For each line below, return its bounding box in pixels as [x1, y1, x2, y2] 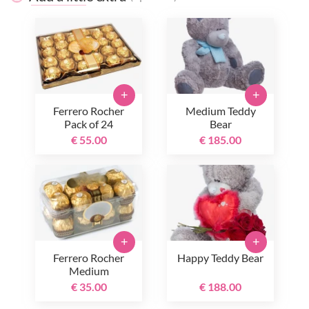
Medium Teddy [185, 104, 256, 118]
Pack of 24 [64, 117, 113, 131]
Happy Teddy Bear [177, 251, 263, 265]
